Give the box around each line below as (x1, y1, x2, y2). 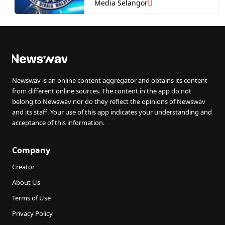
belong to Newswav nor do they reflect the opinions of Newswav (12, 97, 205, 106)
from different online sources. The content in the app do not (12, 86, 191, 95)
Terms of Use (12, 193, 51, 202)
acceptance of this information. (12, 118, 104, 127)
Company (12, 145, 50, 156)
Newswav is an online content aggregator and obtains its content (12, 76, 207, 85)
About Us (12, 178, 40, 187)
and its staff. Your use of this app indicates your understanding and (12, 107, 212, 117)
